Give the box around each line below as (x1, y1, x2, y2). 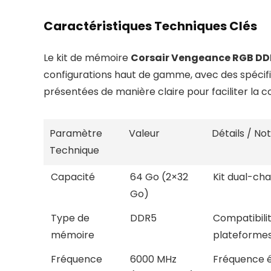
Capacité (51, 170, 95, 184)
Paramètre (50, 126, 102, 141)
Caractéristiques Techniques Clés (44, 18, 257, 35)
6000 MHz (130, 252, 177, 267)
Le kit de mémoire (44, 51, 131, 65)
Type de (51, 211, 90, 226)
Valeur (129, 126, 160, 141)
